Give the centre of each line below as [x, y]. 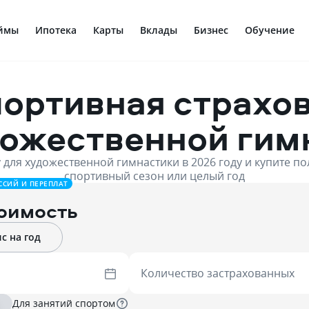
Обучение [270, 30]
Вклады [159, 30]
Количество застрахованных [217, 273]
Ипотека [56, 30]
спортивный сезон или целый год [154, 176]
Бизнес [211, 30]
